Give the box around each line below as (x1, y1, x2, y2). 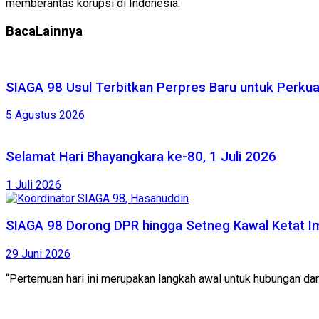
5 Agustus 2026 (6, 108, 85, 122)
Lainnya (36, 23, 83, 40)
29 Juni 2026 (6, 247, 70, 261)
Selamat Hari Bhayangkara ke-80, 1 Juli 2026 (6, 148, 276, 164)
